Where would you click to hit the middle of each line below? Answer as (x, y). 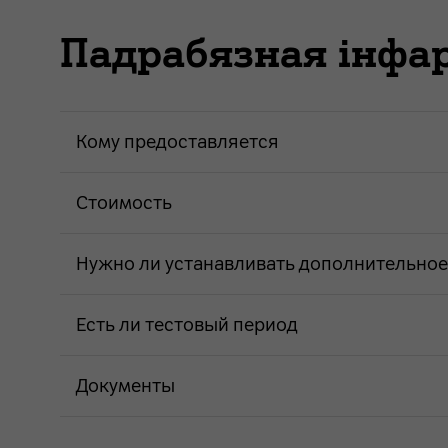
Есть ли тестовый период (187, 324)
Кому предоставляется (177, 141)
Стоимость (124, 202)
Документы (125, 385)
